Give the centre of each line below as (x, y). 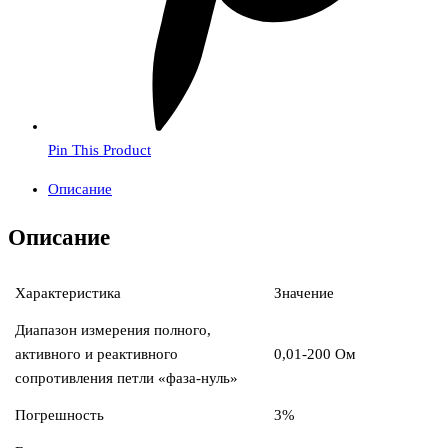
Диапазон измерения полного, (113, 330)
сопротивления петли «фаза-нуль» (126, 378)
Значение (304, 293)
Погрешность (59, 415)
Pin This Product (99, 149)
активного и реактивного (96, 354)
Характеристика (68, 293)
